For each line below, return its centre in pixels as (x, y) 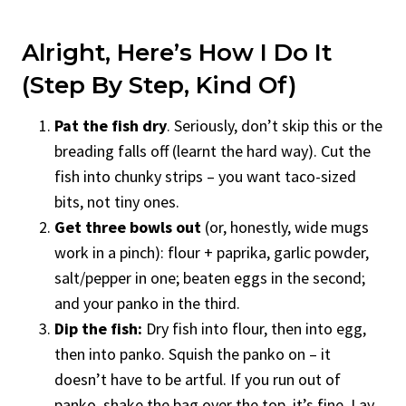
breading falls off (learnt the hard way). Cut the (213, 150)
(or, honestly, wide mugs (285, 227)
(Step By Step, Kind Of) (159, 85)
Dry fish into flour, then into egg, (254, 328)
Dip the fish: (98, 328)
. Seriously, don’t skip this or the (275, 125)
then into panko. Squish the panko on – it (193, 353)
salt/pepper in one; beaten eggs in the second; (210, 277)
